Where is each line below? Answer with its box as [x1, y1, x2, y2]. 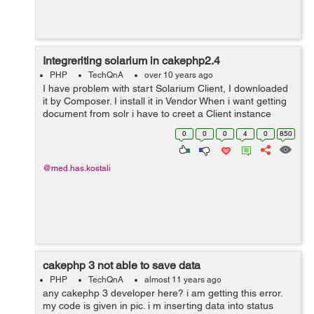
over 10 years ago [144, 70, 213, 80]
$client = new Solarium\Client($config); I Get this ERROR [43, 121, 293, 132]
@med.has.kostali [43, 163, 111, 173]
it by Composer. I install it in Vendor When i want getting [43, 95, 287, 107]
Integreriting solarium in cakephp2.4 [43, 54, 220, 67]
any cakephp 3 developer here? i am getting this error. [43, 287, 282, 299]
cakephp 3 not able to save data [43, 259, 200, 272]
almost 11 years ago [144, 275, 221, 285]
